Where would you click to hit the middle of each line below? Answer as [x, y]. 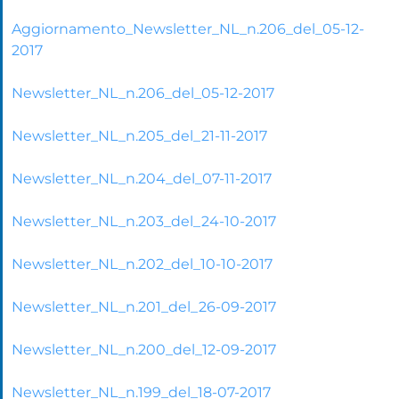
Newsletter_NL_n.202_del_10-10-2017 [142, 264]
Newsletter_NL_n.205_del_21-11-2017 [139, 135]
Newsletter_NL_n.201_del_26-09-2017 [144, 306]
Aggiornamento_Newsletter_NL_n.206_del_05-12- [188, 28]
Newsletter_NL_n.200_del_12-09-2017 [144, 349]
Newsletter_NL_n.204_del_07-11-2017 [142, 178]
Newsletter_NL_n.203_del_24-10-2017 [144, 221]
